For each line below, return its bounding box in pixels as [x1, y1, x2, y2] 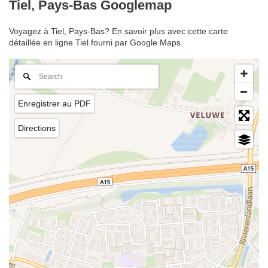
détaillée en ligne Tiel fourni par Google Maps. [9, 38, 183, 48]
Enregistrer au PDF [18, 99, 91, 109]
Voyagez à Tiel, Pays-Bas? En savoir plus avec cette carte [9, 26, 228, 36]
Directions [18, 123, 56, 133]
